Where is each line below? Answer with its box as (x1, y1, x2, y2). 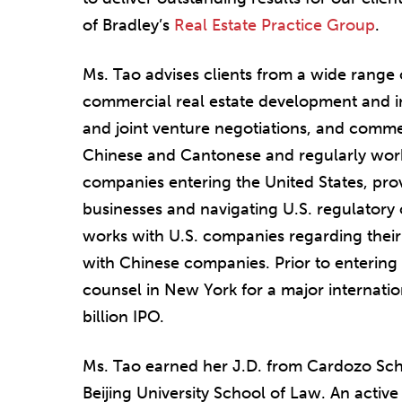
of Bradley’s (83, 14, 174, 35)
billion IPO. (83, 307, 164, 328)
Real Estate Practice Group (174, 14, 375, 35)
